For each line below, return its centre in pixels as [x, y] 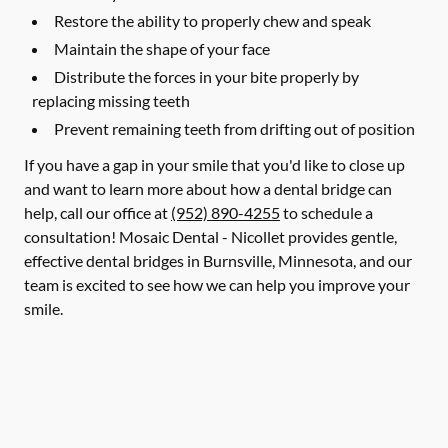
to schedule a [326, 212]
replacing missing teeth [111, 100]
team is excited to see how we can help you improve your [217, 284]
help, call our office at [97, 212]
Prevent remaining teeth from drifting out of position [234, 128]
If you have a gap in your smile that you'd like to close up [214, 164]
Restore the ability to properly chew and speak [212, 20]
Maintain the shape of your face [162, 48]
